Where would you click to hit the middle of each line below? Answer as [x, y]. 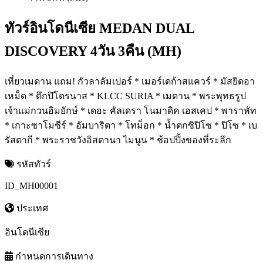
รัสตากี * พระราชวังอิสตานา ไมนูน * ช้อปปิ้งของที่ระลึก [118, 140]
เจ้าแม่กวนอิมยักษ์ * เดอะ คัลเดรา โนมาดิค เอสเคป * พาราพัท [131, 110]
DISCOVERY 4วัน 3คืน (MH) [93, 51]
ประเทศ [31, 208]
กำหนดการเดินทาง [53, 256]
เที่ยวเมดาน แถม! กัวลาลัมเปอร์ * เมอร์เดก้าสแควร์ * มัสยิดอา [130, 81]
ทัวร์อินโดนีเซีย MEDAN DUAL [100, 28]
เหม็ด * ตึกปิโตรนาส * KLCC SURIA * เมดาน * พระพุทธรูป [125, 96]
